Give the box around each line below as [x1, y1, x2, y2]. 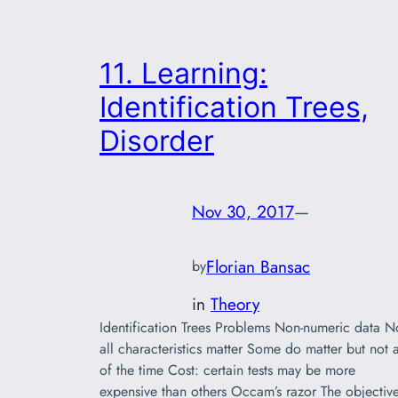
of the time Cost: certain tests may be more [99, 360, 355, 381]
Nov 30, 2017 [192, 198, 294, 224]
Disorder [99, 123, 214, 159]
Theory [211, 291, 259, 317]
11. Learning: [99, 56, 267, 92]
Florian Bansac [206, 253, 310, 279]
